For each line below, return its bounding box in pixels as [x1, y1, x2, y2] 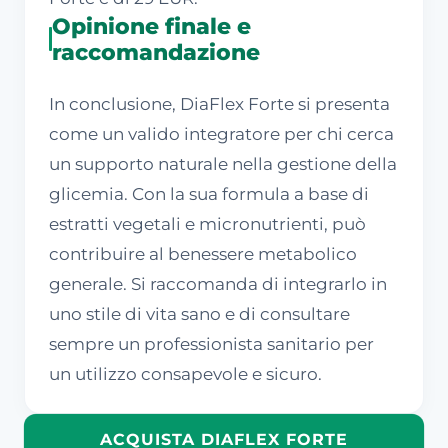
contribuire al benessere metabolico [49, 243, 357, 264]
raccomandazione [52, 37, 261, 66]
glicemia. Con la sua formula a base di [49, 183, 369, 204]
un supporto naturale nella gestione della [49, 153, 397, 174]
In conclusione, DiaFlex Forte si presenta [49, 93, 390, 114]
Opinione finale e [52, 11, 252, 40]
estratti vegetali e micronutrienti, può [49, 213, 366, 234]
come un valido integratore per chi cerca [49, 123, 394, 144]
